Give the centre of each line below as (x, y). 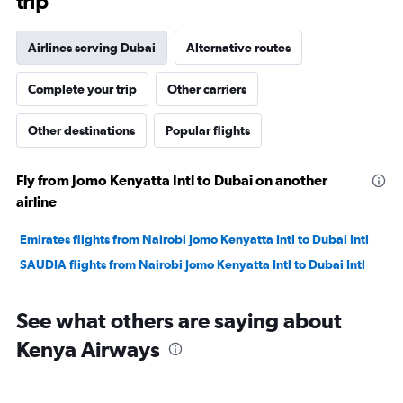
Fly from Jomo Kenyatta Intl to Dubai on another (172, 180)
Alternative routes (238, 48)
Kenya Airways (88, 349)
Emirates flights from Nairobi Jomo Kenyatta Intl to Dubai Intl (194, 239)
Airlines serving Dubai (92, 48)
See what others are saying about (179, 320)
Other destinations (81, 130)
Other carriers (207, 89)
